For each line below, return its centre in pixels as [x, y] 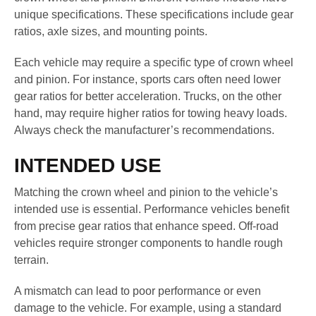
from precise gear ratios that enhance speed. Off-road [146, 226]
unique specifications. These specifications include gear [154, 14]
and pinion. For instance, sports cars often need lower [147, 79]
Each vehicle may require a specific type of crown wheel [154, 62]
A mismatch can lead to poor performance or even [138, 291]
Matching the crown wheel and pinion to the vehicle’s [146, 193]
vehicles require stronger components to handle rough [148, 243]
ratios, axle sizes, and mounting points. [111, 31]
